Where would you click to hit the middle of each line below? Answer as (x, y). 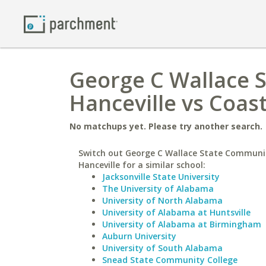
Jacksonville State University (161, 177)
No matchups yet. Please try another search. (166, 126)
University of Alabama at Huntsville (176, 212)
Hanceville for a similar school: (142, 165)
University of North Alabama (162, 200)
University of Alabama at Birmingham (182, 224)
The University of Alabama (158, 189)
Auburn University (139, 236)
